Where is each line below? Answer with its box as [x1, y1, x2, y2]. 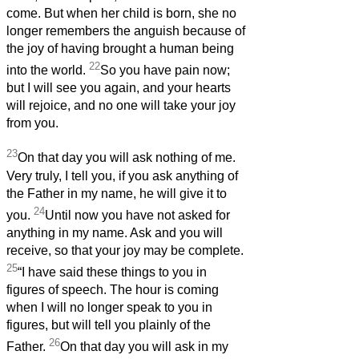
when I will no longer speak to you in [6, 301, 212, 315]
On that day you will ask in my [60, 340, 228, 354]
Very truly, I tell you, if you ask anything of [6, 168, 238, 183]
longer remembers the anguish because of [6, 23, 245, 38]
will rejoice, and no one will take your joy [6, 99, 236, 113]
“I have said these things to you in [18, 265, 207, 280]
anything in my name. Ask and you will [6, 225, 223, 240]
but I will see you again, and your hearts [6, 81, 231, 95]
